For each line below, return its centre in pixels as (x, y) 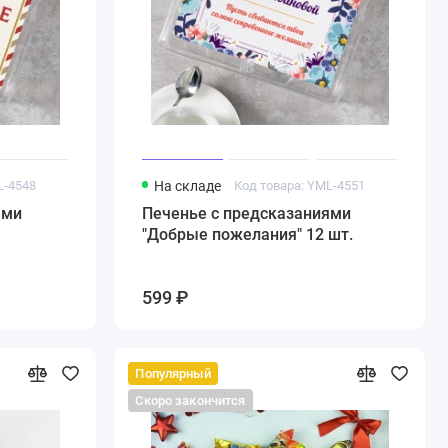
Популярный (173, 373)
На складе (187, 186)
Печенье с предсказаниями (246, 214)
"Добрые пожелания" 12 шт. (247, 235)
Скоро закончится (190, 401)
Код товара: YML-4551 (300, 185)
